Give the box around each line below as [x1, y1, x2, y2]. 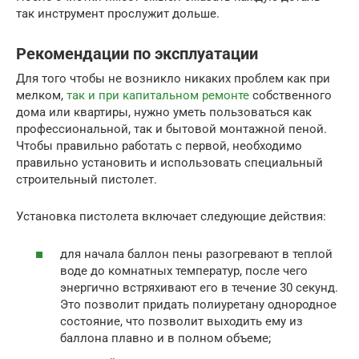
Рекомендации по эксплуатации [16, 45, 258, 64]
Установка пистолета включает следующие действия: [16, 209, 326, 224]
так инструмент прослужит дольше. [16, 6, 220, 21]
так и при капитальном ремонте [67, 88, 249, 103]
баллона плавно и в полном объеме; [60, 330, 271, 345]
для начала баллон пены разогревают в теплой [60, 246, 333, 261]
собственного [249, 88, 332, 103]
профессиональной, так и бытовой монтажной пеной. [16, 122, 327, 136]
